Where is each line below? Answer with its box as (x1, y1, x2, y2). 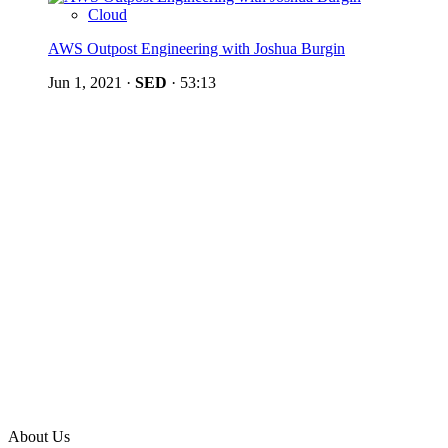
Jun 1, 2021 (48, 73, 122, 91)
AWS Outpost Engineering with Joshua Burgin (48, 39, 345, 57)
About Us (8, 427, 70, 445)
